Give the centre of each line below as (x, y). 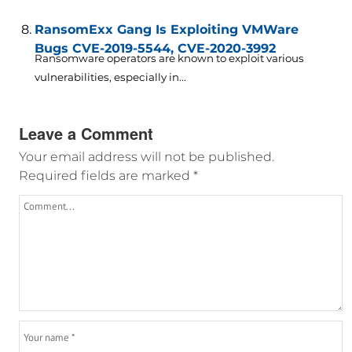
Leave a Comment (86, 134)
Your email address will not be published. (146, 157)
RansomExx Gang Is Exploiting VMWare (166, 30)
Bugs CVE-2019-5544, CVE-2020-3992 (155, 49)
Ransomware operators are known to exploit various (169, 59)
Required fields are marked (106, 176)
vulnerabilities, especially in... (110, 77)
